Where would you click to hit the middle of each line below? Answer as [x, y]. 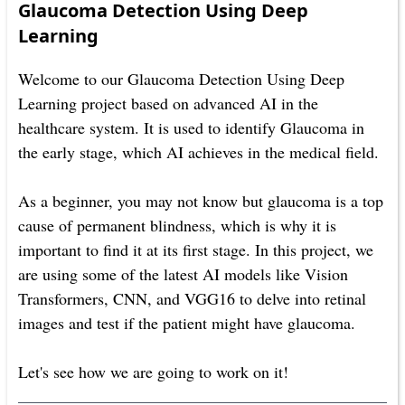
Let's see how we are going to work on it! [153, 372]
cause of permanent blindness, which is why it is [177, 225]
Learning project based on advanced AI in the [168, 103]
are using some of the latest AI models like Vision [183, 274]
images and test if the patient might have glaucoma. [187, 323]
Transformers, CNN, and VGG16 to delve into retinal [192, 298]
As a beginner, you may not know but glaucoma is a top [201, 201]
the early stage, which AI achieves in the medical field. [198, 152]
